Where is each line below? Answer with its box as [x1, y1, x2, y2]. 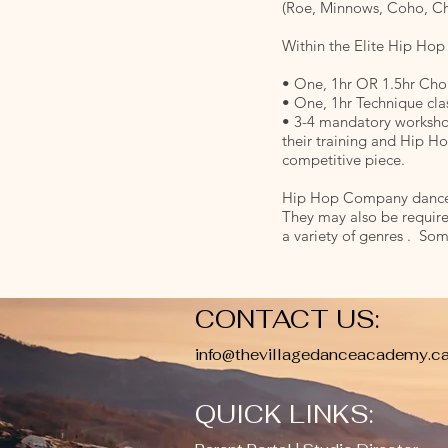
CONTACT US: [195, 303, 380, 335]
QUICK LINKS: [195, 398, 374, 430]
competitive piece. [282, 150, 405, 169]
